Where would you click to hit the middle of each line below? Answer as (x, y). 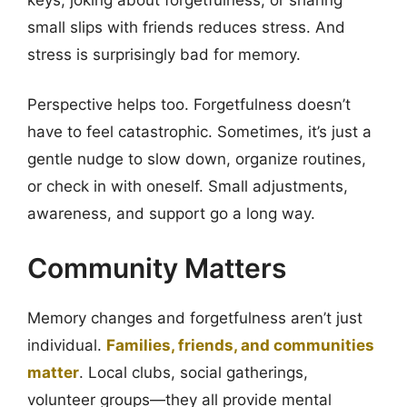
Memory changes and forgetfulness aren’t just (195, 318)
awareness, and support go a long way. (171, 214)
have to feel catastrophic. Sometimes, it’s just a (199, 132)
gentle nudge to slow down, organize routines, (197, 159)
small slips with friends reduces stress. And (186, 27)
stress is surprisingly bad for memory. (164, 54)
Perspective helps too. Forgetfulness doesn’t (189, 105)
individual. (67, 345)
